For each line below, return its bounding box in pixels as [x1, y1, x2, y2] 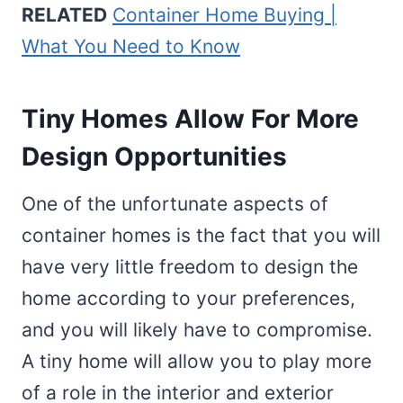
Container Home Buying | [112, 3, 336, 26]
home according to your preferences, [22, 286, 355, 309]
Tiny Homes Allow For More [22, 103, 359, 134]
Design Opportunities [22, 140, 293, 172]
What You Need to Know [22, 34, 240, 58]
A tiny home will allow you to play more [22, 349, 372, 372]
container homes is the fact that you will [22, 223, 381, 246]
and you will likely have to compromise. [22, 318, 372, 341]
